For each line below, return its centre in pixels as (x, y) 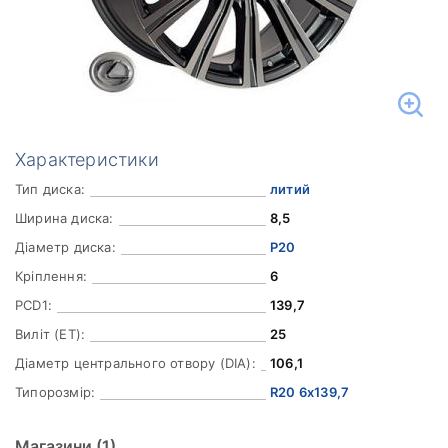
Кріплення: (51, 276)
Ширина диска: (64, 218)
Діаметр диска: (65, 247)
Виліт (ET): (50, 334)
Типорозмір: (55, 392)
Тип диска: (50, 189)
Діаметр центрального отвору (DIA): (135, 363)
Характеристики (87, 159)
